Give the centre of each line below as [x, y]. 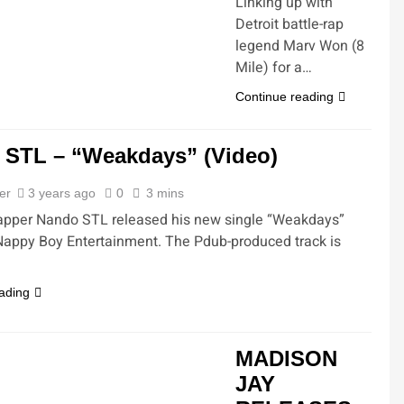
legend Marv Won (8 [300, 46]
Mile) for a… [274, 68]
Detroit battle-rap [289, 24]
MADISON [286, 358]
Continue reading [285, 96]
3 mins [165, 193]
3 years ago [61, 193]
